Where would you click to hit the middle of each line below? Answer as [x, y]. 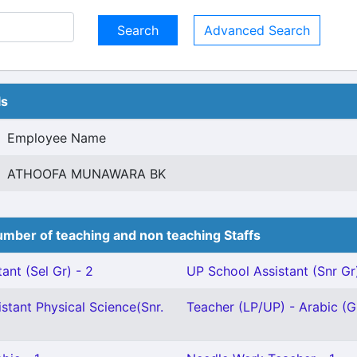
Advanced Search [257, 30]
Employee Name [57, 138]
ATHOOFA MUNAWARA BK [86, 174]
